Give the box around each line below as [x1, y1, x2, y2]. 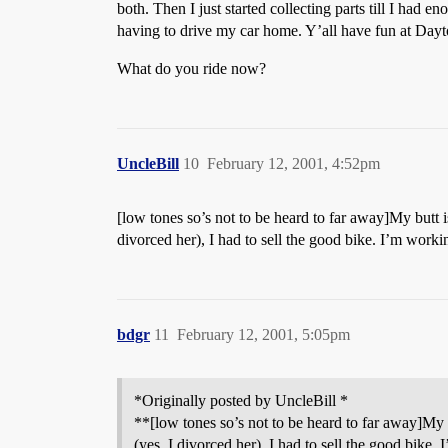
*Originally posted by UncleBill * [134, 392, 348, 409]
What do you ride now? [117, 60, 266, 77]
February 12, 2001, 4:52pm [207, 155, 380, 172]
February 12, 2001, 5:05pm [177, 326, 350, 343]
